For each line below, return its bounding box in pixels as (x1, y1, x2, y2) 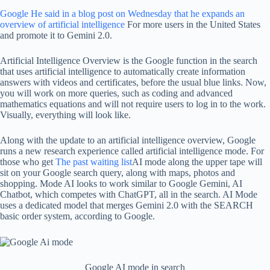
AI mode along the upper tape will (132, 157, 262, 167)
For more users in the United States (125, 19, 260, 30)
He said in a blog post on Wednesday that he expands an (31, 8, 245, 19)
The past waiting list (55, 157, 132, 167)
